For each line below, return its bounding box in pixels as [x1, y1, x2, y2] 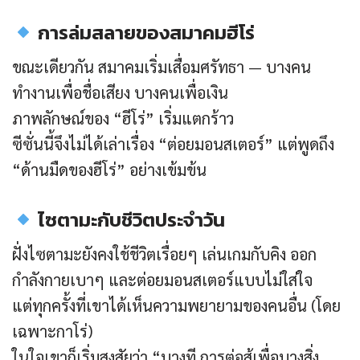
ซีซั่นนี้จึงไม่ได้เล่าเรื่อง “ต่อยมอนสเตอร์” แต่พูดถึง [12, 133, 334, 155]
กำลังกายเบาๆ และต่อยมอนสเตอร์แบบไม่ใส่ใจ [12, 269, 313, 291]
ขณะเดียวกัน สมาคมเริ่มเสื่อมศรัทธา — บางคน [12, 56, 311, 78]
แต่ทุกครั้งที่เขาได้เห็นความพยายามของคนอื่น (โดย [12, 295, 341, 317]
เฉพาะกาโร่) [12, 321, 93, 342]
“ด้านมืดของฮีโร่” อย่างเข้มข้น [12, 159, 207, 181]
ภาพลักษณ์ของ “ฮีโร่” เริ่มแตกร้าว [12, 108, 234, 129]
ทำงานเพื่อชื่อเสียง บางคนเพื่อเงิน [12, 82, 228, 104]
